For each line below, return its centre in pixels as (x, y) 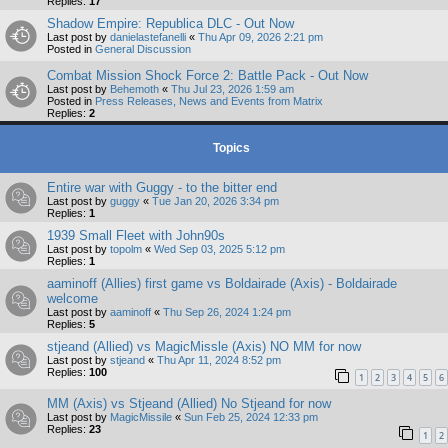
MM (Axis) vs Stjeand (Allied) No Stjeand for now (189, 404)
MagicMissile (141, 417)
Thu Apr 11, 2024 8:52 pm (219, 359)
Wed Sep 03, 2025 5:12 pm (219, 248)
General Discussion (143, 48)
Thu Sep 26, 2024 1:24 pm (227, 311)
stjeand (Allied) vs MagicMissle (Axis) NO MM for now (204, 346)
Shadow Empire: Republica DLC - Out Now (170, 23)
